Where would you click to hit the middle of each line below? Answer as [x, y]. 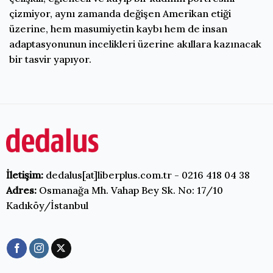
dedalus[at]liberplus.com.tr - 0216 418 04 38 [146, 175]
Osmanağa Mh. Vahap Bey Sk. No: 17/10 [129, 190]
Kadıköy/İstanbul [47, 206]
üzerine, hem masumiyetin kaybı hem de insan [118, 29]
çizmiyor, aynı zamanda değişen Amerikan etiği [120, 14]
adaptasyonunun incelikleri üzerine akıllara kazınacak [135, 44]
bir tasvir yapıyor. [50, 59]
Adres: [21, 190]
